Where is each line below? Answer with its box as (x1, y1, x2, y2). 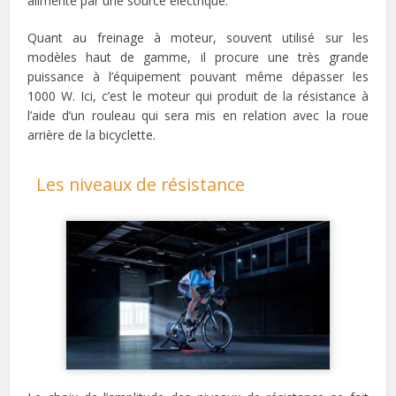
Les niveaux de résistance (36, 172, 246, 197)
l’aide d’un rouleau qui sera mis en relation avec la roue (27, 107, 369, 125)
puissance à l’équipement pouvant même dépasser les (27, 68, 369, 86)
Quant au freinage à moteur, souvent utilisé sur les (27, 29, 369, 47)
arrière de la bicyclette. (27, 126, 156, 144)
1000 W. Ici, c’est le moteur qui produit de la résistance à (27, 88, 369, 105)
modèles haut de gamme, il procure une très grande (27, 49, 369, 66)
